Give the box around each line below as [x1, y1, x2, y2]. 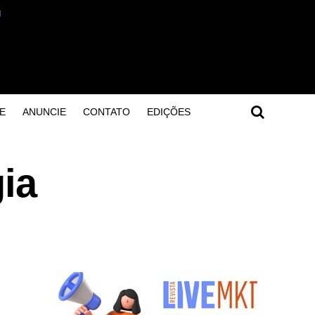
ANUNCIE [22, 106, 66, 117]
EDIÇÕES [146, 106, 191, 117]
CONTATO [82, 106, 130, 117]
